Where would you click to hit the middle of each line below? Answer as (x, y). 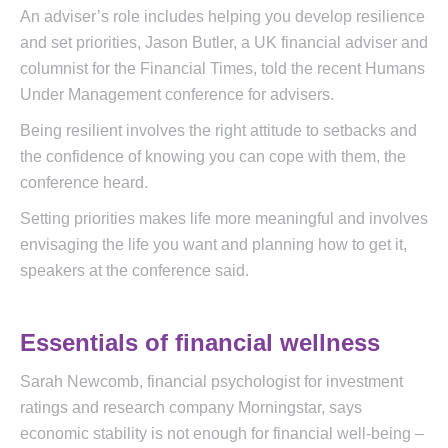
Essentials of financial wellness (200, 343)
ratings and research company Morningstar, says (191, 408)
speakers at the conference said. (134, 271)
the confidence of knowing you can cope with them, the (213, 157)
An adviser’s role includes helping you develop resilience (222, 17)
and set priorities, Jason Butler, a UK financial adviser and (224, 43)
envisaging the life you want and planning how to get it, (213, 245)
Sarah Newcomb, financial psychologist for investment (211, 382)
